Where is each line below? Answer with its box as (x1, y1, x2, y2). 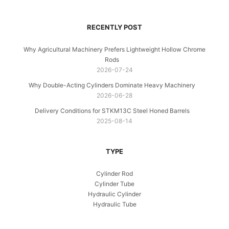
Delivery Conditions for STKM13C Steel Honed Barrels (34, 106, 190, 114)
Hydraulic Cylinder (88, 190, 141, 198)
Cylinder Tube (95, 179, 134, 188)
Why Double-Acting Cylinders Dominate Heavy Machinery (29, 81, 195, 89)
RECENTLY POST (87, 22, 142, 31)
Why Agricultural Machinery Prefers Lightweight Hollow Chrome (24, 45, 205, 53)
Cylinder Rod (96, 169, 133, 177)
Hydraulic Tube (93, 200, 136, 208)
